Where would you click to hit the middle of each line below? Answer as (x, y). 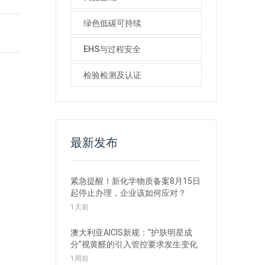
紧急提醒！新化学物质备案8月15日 (135, 181)
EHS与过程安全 (112, 49)
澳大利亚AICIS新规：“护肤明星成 (131, 233)
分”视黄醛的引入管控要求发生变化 (134, 245)
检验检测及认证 (112, 75)
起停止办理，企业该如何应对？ (128, 193)
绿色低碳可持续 (112, 23)
